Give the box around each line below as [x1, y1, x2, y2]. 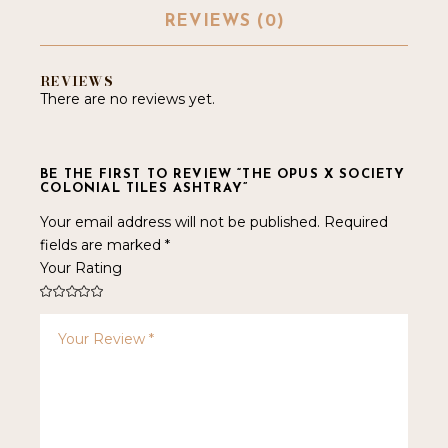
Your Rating [40, 259, 123, 278]
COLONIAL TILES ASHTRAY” [40, 182, 249, 196]
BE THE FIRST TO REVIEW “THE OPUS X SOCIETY [40, 168, 406, 182]
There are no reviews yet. [40, 90, 216, 109]
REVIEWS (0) [163, 13, 285, 31]
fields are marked [40, 236, 166, 255]
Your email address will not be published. [40, 213, 321, 232]
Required [324, 213, 389, 232]
